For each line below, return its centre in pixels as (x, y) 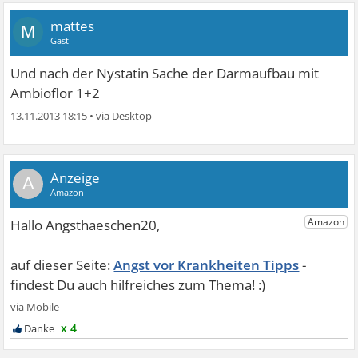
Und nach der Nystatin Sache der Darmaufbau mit (165, 74)
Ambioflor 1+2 (56, 93)
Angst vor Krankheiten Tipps (207, 265)
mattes (73, 26)
